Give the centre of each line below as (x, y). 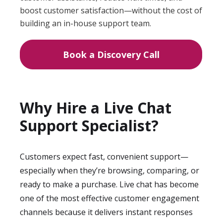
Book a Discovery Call (111, 55)
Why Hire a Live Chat (96, 108)
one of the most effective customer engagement (110, 198)
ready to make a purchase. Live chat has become (109, 184)
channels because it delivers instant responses (106, 212)
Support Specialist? (89, 126)
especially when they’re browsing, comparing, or (110, 170)
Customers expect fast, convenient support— (104, 157)
